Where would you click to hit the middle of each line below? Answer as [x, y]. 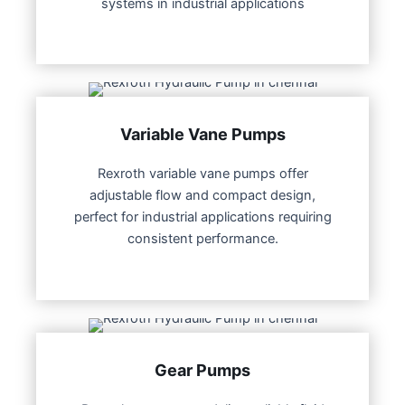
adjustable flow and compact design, [202, 196]
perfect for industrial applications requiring [202, 217]
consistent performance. [202, 239]
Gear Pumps [202, 370]
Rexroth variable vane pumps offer [202, 174]
